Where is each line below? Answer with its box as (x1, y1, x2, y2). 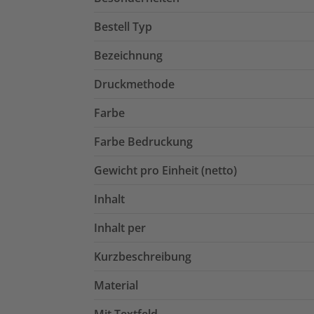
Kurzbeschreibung (94, 249, 191, 265)
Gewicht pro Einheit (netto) (94, 163, 237, 179)
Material (94, 278, 138, 294)
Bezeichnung (94, 48, 163, 64)
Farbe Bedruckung (94, 134, 193, 150)
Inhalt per (94, 220, 146, 236)
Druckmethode (94, 76, 175, 93)
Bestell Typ (94, 19, 152, 35)
